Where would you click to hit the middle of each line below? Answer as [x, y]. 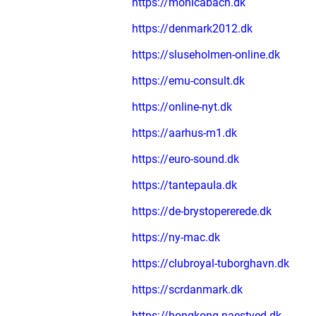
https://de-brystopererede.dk [202, 211]
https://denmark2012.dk [192, 29]
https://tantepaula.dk [184, 185]
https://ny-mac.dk [176, 237]
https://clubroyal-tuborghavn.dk [211, 263]
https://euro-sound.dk [186, 159]
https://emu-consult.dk [188, 81]
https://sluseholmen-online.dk [206, 55]
